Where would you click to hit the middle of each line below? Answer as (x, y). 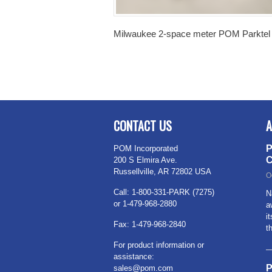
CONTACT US (143, 126)
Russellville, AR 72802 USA (162, 172)
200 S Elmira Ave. (145, 160)
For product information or (159, 245)
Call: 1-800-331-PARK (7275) (164, 192)
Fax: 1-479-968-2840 (150, 225)
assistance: (134, 257)
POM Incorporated (146, 149)
